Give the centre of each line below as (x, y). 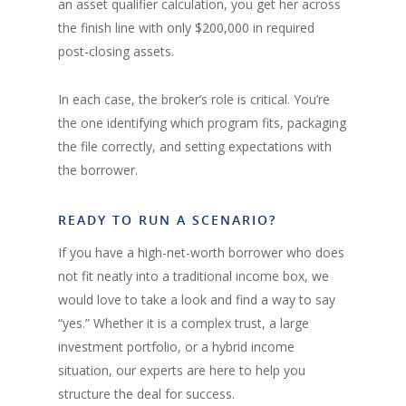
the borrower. (98, 169)
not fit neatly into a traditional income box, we (193, 275)
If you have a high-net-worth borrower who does (201, 252)
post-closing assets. (116, 51)
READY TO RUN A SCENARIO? (167, 219)
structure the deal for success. (146, 393)
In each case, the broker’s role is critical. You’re (194, 99)
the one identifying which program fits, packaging (202, 122)
